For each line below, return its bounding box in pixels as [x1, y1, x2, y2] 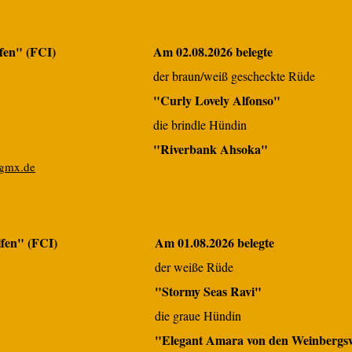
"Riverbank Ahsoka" [153, 140, 268, 158]
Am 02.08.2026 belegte [153, 42, 273, 60]
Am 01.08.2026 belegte [155, 233, 274, 251]
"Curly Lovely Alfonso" [153, 91, 280, 109]
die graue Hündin [155, 307, 241, 324]
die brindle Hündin [153, 116, 247, 133]
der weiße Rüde [155, 258, 233, 275]
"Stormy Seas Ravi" [155, 282, 262, 300]
